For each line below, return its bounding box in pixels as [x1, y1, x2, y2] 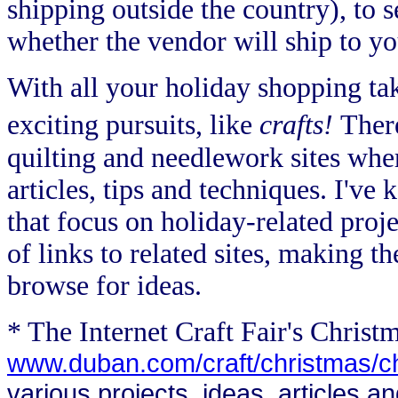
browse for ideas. [7, 269, 202, 301]
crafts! [259, 108, 340, 140]
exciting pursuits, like [7, 108, 259, 140]
